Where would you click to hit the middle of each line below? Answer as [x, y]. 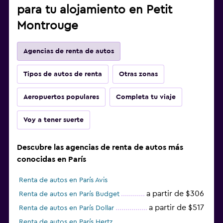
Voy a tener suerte [54, 120]
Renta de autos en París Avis [63, 180]
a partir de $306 [175, 194]
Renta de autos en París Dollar [66, 208]
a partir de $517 [176, 208]
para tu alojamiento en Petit [95, 10]
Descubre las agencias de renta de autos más [100, 148]
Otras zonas [138, 74]
